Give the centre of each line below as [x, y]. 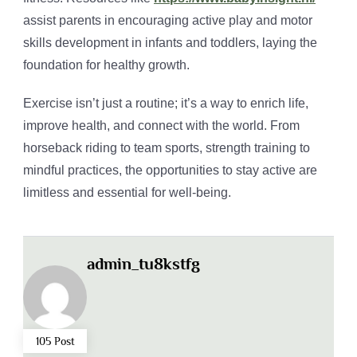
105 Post [55, 341]
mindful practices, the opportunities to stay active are [170, 171]
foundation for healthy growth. [106, 65]
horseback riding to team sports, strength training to [167, 148]
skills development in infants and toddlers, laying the [170, 43]
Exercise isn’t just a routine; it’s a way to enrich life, [166, 104]
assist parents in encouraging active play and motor [168, 21]
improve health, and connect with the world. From [161, 126]
